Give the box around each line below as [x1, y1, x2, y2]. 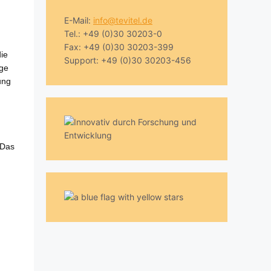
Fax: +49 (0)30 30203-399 [64, 42, 174, 53]
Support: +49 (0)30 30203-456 [64, 55, 191, 66]
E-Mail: [64, 15, 93, 26]
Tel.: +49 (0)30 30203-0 [64, 28, 162, 39]
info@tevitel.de [93, 15, 152, 26]
